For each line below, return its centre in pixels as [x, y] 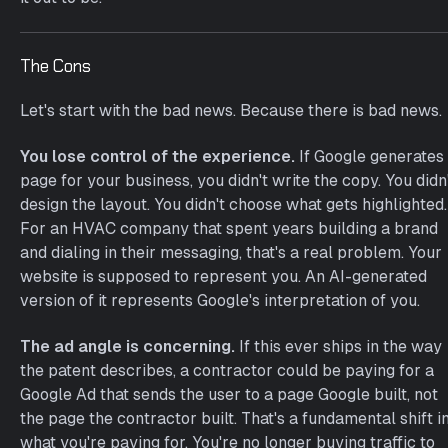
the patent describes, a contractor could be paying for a [227, 370]
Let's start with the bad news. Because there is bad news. [231, 110]
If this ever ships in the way [338, 346]
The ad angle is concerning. [127, 346]
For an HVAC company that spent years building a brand [229, 228]
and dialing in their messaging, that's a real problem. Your [231, 252]
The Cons [55, 66]
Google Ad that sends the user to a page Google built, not [229, 394]
